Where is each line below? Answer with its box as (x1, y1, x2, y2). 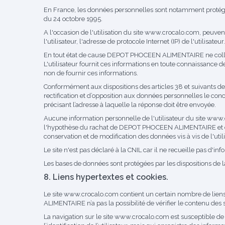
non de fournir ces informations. (44, 69, 138, 77)
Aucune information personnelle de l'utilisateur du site (44, 115, 207, 122)
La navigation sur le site (44, 213, 115, 220)
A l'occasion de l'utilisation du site (44, 29, 145, 36)
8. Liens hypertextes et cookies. (44, 172, 168, 182)
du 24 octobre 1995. (44, 15, 102, 23)
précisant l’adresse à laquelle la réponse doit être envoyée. (44, 101, 216, 108)
